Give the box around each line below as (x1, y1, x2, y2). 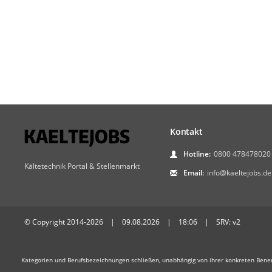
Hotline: (183, 149, 211, 160)
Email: (183, 168, 204, 178)
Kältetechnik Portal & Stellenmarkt (24, 161, 140, 172)
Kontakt (170, 126, 203, 138)
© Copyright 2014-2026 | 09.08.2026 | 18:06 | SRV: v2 (24, 217, 240, 228)
